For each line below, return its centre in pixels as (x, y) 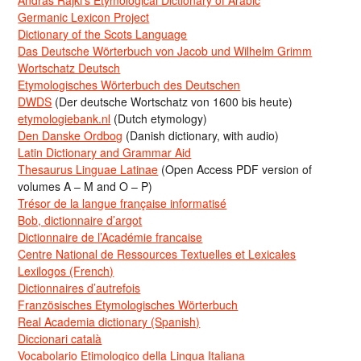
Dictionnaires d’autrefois (79, 287)
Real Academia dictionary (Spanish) (109, 321)
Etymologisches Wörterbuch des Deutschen (129, 84)
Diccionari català (60, 338)
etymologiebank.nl (64, 118)
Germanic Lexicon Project (84, 17)
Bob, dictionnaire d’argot (80, 220)
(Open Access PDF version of (235, 169)
